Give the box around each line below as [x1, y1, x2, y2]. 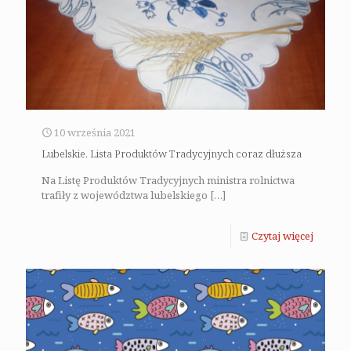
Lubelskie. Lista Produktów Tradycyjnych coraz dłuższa [42, 146, 302, 161]
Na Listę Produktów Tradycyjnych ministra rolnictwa [42, 172, 295, 187]
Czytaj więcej [251, 228, 313, 243]
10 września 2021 [54, 125, 136, 139]
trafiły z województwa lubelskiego [42, 187, 208, 202]
